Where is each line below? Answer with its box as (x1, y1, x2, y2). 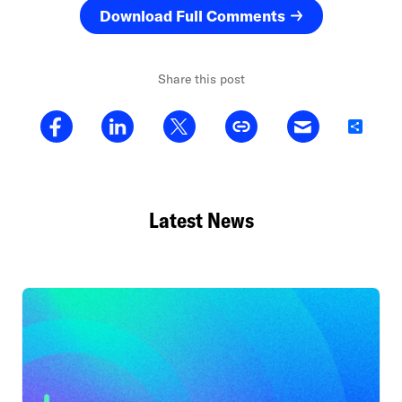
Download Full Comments (99, 6, 285, 25)
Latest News (148, 207, 254, 233)
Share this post (157, 71, 245, 87)
